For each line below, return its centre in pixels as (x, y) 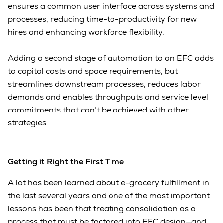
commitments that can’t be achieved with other (98, 110)
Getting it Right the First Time (66, 162)
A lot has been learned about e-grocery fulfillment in (109, 183)
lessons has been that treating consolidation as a (102, 209)
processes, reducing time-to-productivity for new (102, 19)
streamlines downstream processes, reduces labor (104, 84)
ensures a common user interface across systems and (111, 6)
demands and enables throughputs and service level (108, 97)
